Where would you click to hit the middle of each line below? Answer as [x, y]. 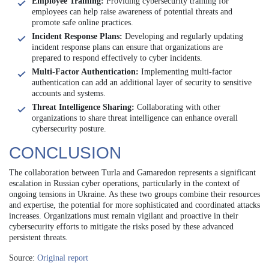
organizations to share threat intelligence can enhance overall [135, 118]
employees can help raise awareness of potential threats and [132, 11]
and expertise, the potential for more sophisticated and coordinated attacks [134, 205]
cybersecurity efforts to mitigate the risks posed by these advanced [121, 226]
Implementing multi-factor [185, 71]
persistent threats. [38, 237]
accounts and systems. [69, 93]
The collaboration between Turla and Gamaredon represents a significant [132, 172]
